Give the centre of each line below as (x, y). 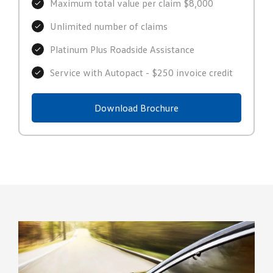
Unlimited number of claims (109, 27)
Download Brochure (136, 108)
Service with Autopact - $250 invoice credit (141, 73)
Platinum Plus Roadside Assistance (122, 50)
